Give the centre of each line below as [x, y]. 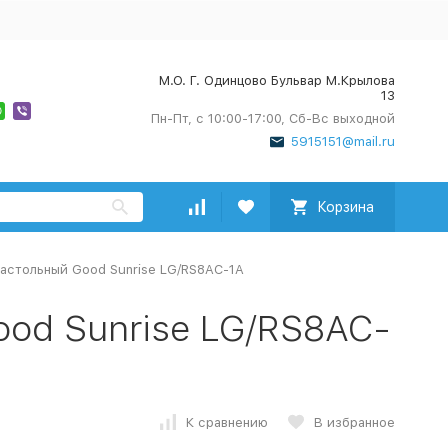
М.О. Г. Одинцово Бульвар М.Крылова [276, 80]
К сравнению [226, 422]
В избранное [354, 422]
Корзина [345, 207]
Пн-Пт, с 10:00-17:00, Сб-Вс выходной [272, 118]
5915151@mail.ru [342, 141]
